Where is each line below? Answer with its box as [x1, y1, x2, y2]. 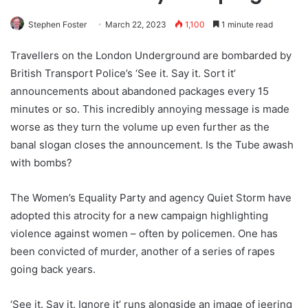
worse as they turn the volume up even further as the [10, 120, 269, 134]
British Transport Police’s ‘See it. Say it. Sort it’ [10, 67, 236, 80]
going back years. [10, 263, 96, 276]
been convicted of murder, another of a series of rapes [10, 245, 275, 258]
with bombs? [10, 156, 72, 170]
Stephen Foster [28, 19, 87, 30]
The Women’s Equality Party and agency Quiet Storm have [10, 191, 291, 205]
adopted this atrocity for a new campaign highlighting [10, 209, 268, 223]
